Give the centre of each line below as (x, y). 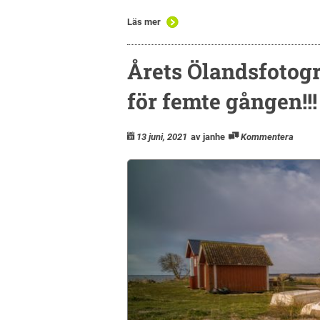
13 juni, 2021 (162, 136)
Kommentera (267, 136)
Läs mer (144, 21)
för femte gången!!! (222, 101)
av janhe (208, 136)
